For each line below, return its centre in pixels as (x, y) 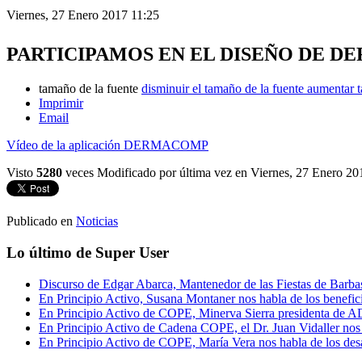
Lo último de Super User (88, 252)
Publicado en (40, 221)
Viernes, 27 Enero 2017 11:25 (83, 15)
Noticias (97, 221)
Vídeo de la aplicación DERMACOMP (107, 145)
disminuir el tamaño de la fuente (223, 89)
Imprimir (61, 103)
